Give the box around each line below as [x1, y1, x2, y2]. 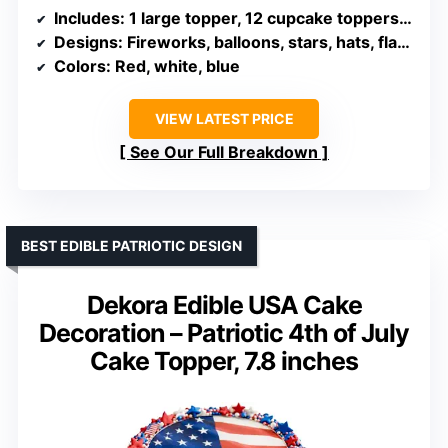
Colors [54, 56, 106, 77]
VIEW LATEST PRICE [154, 110, 294, 128]
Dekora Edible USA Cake [86, 290, 362, 321]
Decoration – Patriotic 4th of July [39, 318, 409, 349]
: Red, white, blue [106, 56, 240, 77]
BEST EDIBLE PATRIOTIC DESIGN [21, 237, 242, 255]
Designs [54, 32, 118, 53]
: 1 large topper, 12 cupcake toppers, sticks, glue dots [120, 8, 399, 29]
